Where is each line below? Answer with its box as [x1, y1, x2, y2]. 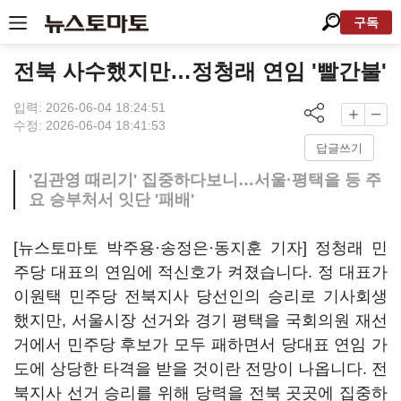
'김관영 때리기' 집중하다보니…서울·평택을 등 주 [29, 171, 381, 189]
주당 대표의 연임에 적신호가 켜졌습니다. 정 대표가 [13, 263, 388, 281]
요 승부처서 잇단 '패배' [29, 191, 194, 209]
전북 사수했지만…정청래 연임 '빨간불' [13, 59, 387, 83]
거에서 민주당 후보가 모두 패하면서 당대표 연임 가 [13, 336, 388, 354]
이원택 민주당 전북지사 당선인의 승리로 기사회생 [13, 287, 388, 305]
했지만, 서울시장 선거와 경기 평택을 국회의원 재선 [13, 311, 388, 329]
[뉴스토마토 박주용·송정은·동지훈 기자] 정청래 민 [13, 239, 388, 257]
